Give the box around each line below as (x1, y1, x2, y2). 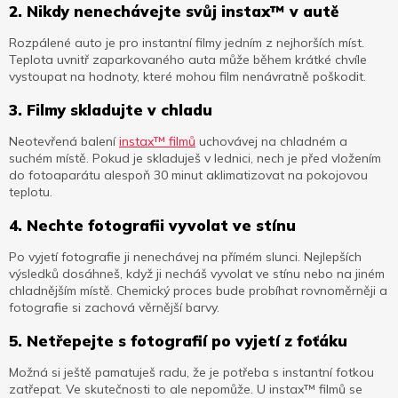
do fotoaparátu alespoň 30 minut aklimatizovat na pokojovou (9, 167, 368, 184)
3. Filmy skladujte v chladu (9, 100, 212, 120)
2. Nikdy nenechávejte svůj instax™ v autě (9, 2, 338, 21)
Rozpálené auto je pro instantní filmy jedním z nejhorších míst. (9, 35, 364, 52)
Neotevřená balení (9, 133, 119, 150)
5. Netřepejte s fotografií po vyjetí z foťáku (9, 331, 347, 351)
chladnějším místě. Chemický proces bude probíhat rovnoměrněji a (9, 283, 387, 299)
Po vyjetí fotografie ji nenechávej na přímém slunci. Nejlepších (9, 249, 362, 266)
